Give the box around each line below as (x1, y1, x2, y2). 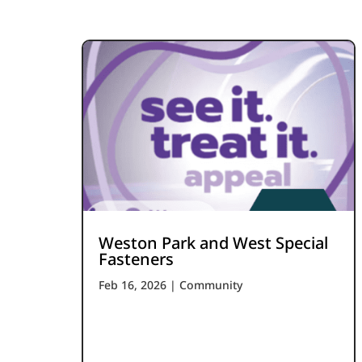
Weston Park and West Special (98, 231, 328, 254)
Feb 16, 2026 (98, 276, 166, 293)
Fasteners (98, 247, 174, 270)
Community (179, 276, 242, 293)
